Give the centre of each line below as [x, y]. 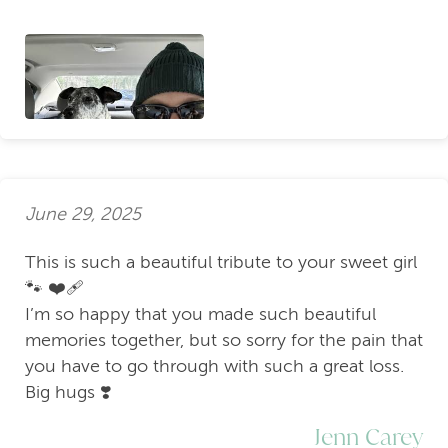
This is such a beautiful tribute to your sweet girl [221, 262]
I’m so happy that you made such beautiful [200, 314]
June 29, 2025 [83, 213]
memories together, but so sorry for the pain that [224, 340]
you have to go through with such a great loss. [214, 366]
